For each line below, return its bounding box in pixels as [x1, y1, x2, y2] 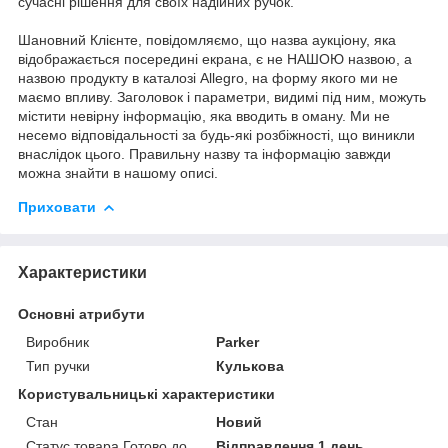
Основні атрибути [18, 305, 145, 322]
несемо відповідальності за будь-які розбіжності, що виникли [18, 126, 415, 143]
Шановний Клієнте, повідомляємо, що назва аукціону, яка [18, 31, 396, 48]
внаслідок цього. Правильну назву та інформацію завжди [18, 145, 391, 162]
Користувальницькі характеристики [18, 385, 275, 402]
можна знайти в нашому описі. [18, 164, 218, 181]
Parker [216, 333, 260, 350]
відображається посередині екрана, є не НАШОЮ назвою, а [18, 50, 412, 67]
